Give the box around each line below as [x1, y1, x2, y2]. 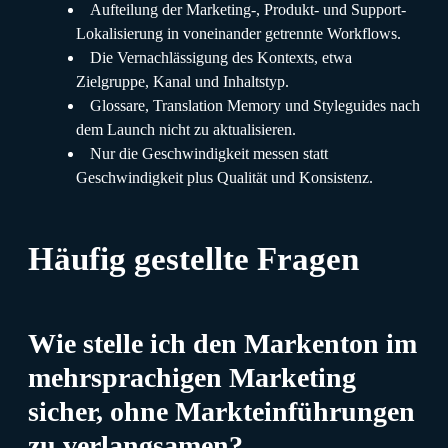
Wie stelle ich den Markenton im [28, 327, 417, 359]
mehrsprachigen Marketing [28, 361, 356, 393]
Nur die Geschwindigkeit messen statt [90, 144, 328, 162]
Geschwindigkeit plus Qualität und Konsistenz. [76, 168, 373, 186]
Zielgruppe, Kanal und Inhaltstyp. [76, 72, 289, 90]
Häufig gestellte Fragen [28, 239, 359, 277]
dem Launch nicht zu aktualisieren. [76, 120, 296, 138]
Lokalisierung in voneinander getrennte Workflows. [76, 24, 401, 42]
